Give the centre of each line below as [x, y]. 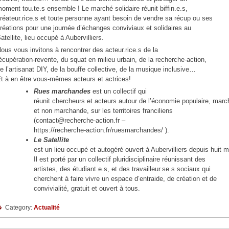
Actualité [47, 208]
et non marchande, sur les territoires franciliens [104, 111]
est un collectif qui [120, 91]
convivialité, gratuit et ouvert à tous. [87, 189]
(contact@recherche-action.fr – [80, 121]
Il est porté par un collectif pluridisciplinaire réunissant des [120, 159]
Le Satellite [52, 140]
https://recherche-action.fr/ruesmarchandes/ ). [102, 130]
